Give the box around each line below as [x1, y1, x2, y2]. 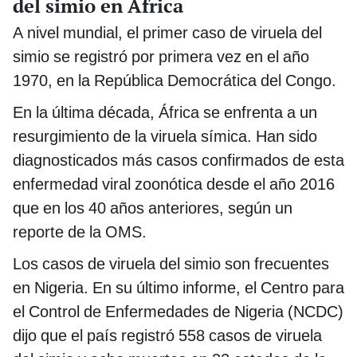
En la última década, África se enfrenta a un [13, 103, 317, 123]
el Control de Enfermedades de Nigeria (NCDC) [13, 302, 343, 322]
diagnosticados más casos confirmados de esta [13, 151, 344, 171]
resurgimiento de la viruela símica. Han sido [13, 127, 317, 147]
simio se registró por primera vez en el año [13, 47, 309, 67]
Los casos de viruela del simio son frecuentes [13, 254, 329, 274]
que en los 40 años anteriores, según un [13, 198, 292, 218]
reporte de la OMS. [13, 222, 147, 242]
